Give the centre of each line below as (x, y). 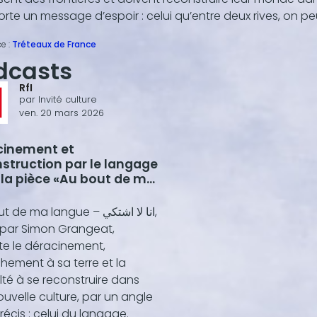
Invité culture (68, 99)
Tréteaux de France (54, 44)
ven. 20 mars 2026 (62, 113)
